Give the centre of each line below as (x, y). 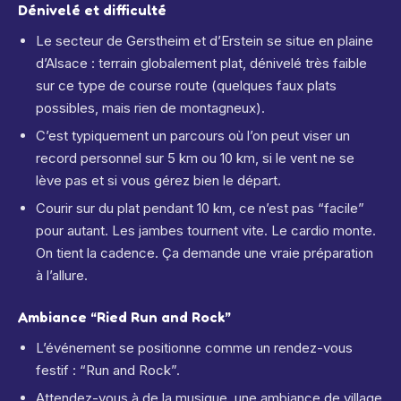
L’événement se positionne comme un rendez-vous (194, 348)
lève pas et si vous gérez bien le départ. (158, 180)
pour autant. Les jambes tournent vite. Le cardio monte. (206, 230)
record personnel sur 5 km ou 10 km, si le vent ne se (195, 158)
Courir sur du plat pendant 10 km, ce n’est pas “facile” (200, 208)
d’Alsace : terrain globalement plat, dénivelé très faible (201, 63)
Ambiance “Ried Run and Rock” (124, 317)
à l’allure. (62, 275)
